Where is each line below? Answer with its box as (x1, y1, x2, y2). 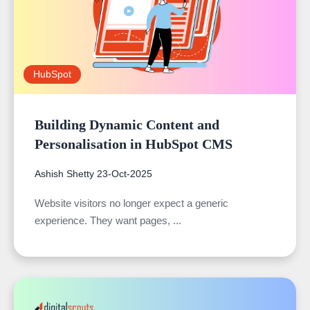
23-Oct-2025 (97, 168, 152, 180)
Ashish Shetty (35, 168, 94, 180)
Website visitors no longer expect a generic (35, 197, 228, 210)
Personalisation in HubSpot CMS (35, 136, 232, 152)
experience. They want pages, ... (35, 215, 181, 227)
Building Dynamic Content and (35, 117, 219, 133)
